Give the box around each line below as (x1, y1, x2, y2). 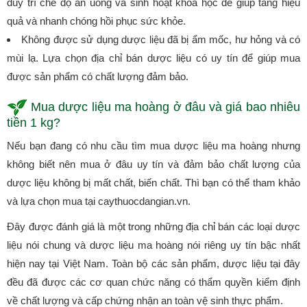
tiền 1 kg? (7, 115, 60, 130)
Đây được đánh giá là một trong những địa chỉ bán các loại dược (7, 220, 300, 232)
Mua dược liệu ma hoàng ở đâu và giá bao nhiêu (31, 99, 300, 114)
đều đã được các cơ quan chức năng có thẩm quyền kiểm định (7, 275, 300, 288)
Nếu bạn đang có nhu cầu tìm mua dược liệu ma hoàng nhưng (7, 139, 300, 151)
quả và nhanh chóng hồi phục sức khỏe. (7, 14, 186, 27)
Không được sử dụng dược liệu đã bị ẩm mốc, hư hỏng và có (21, 33, 301, 45)
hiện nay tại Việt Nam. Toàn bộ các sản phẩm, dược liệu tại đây (7, 257, 300, 269)
